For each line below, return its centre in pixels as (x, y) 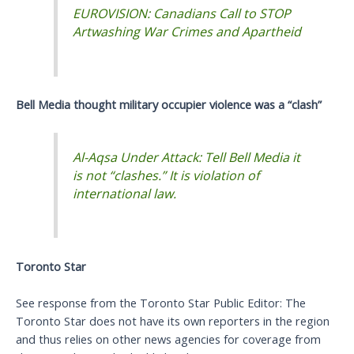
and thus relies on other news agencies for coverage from (168, 339)
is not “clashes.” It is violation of (166, 175)
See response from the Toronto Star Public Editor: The (161, 302)
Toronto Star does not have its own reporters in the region (173, 320)
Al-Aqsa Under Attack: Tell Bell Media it (187, 157)
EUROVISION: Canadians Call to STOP (182, 14)
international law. (125, 193)
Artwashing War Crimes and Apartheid (187, 32)
